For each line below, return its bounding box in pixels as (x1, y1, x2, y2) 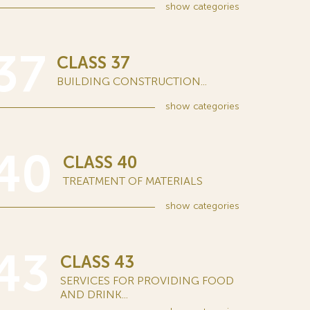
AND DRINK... (60, 288, 128, 301)
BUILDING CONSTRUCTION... (57, 75, 207, 88)
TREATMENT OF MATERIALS (63, 174, 203, 188)
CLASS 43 (60, 252, 134, 272)
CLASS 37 (57, 53, 130, 73)
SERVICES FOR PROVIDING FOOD (60, 274, 234, 287)
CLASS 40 (63, 152, 137, 172)
